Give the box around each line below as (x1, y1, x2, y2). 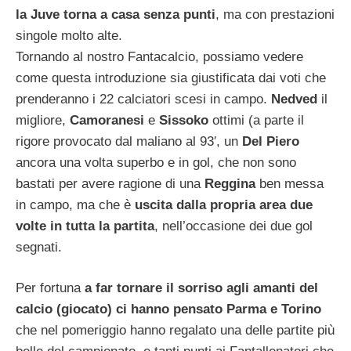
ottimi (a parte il (208, 112, 304, 128)
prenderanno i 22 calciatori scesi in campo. (16, 91, 271, 107)
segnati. (16, 239, 62, 255)
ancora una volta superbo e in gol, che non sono (16, 154, 296, 170)
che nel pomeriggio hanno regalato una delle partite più (16, 323, 335, 338)
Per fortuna (16, 280, 85, 296)
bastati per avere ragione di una (16, 175, 204, 191)
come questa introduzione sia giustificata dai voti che (16, 70, 326, 85)
